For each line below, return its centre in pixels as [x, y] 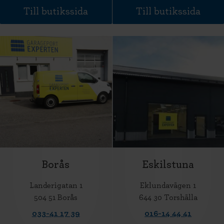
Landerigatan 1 [56, 185]
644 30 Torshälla [168, 197]
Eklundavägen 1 [168, 185]
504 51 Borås [56, 197]
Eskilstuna [168, 164]
